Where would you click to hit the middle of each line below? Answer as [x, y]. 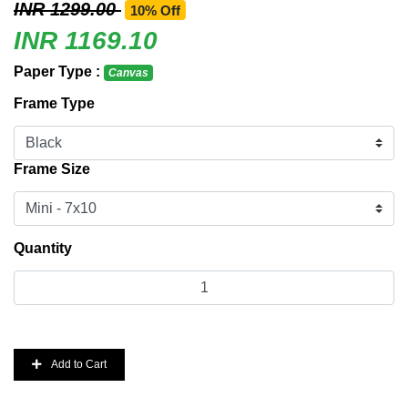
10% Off [155, 10]
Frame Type [54, 103]
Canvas [128, 72]
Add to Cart [78, 364]
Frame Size [52, 168]
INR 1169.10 [86, 40]
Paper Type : [59, 71]
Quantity [43, 248]
